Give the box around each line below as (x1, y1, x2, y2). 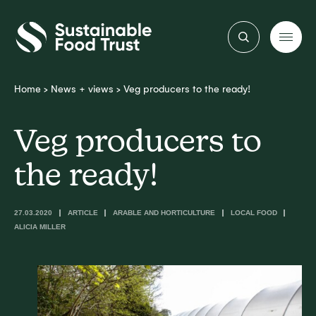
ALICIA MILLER (14, 223, 66, 231)
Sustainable (13, 20, 70, 32)
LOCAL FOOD (230, 209, 277, 217)
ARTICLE (67, 209, 98, 217)
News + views (51, 83, 114, 95)
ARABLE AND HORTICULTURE (113, 209, 215, 217)
